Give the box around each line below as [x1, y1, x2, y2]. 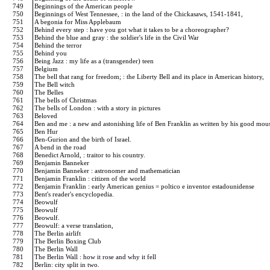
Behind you [34, 49, 69, 57]
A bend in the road [34, 143, 88, 151]
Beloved [34, 112, 59, 119]
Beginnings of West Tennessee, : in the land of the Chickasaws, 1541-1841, [34, 10, 245, 17]
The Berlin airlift [34, 230, 83, 237]
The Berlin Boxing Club [34, 237, 103, 245]
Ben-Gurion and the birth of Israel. [34, 136, 133, 143]
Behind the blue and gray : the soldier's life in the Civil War [34, 34, 201, 41]
